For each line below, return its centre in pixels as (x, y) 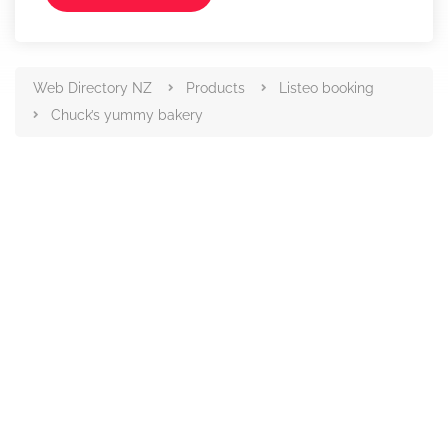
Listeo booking (326, 88)
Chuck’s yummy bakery (127, 115)
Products (215, 88)
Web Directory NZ (92, 88)
